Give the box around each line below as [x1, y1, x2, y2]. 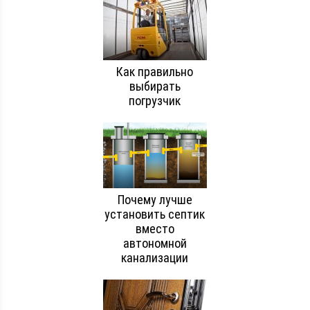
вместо [135, 221, 174, 236]
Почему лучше [117, 192, 192, 207]
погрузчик [129, 93, 181, 108]
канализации [121, 250, 189, 265]
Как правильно [116, 64, 194, 79]
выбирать [129, 78, 181, 93]
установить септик [104, 206, 206, 221]
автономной [122, 235, 187, 250]
